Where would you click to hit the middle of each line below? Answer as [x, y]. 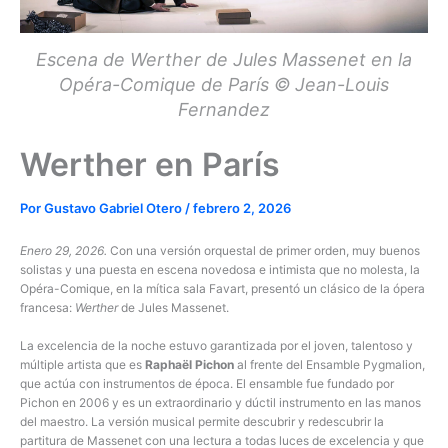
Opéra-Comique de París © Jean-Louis [224, 85]
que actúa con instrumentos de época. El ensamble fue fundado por [207, 384]
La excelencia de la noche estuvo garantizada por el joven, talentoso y [216, 346]
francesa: [47, 308]
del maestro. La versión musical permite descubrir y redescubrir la [202, 422]
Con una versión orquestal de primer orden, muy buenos [265, 251]
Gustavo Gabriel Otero [114, 208]
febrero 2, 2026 [242, 208]
